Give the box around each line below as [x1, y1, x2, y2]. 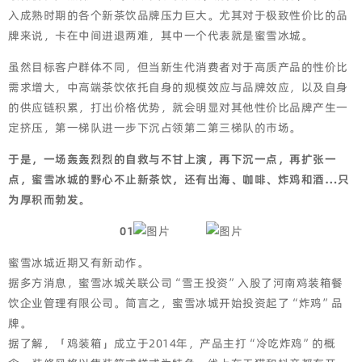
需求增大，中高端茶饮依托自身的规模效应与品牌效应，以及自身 [8, 79, 348, 95]
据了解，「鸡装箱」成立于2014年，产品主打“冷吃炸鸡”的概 [8, 335, 335, 351]
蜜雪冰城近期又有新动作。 [8, 255, 149, 271]
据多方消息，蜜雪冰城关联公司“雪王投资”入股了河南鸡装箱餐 [8, 275, 343, 291]
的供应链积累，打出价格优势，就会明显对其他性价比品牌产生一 [8, 99, 348, 116]
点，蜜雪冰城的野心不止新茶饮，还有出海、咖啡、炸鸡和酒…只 [8, 171, 350, 187]
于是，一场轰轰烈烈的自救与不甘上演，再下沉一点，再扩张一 [8, 151, 336, 167]
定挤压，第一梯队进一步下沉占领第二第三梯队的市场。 [8, 120, 301, 136]
